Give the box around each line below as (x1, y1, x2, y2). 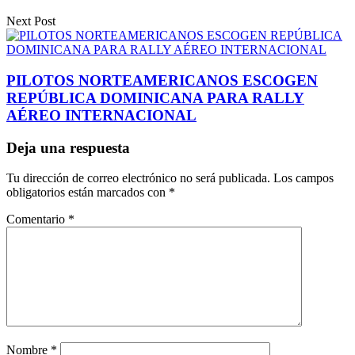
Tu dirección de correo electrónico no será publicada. (6, 171, 270, 185)
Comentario (6, 212, 68, 227)
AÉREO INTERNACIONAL (6, 107, 197, 124)
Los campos (273, 171, 334, 185)
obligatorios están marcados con (6, 185, 169, 200)
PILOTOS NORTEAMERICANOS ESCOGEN (6, 72, 318, 90)
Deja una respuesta (6, 139, 130, 156)
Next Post (6, 14, 55, 29)
